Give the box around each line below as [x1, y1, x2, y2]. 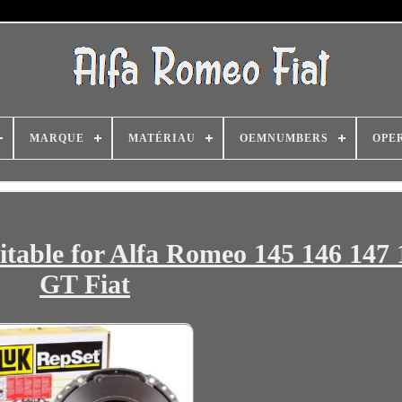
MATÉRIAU [128, 132, 196, 144]
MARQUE [30, 132, 84, 144]
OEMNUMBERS [240, 132, 328, 144]
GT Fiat [39, 269, 130, 300]
